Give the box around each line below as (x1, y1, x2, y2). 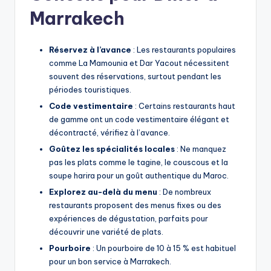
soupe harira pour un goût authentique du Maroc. (49, 170, 229, 180)
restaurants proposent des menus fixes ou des (49, 200, 221, 210)
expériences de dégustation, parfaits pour (49, 213, 208, 223)
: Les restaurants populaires (131, 44, 236, 54)
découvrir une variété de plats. (49, 226, 163, 237)
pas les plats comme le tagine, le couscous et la (49, 157, 228, 167)
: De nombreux (157, 186, 211, 197)
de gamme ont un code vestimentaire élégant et (49, 114, 229, 124)
